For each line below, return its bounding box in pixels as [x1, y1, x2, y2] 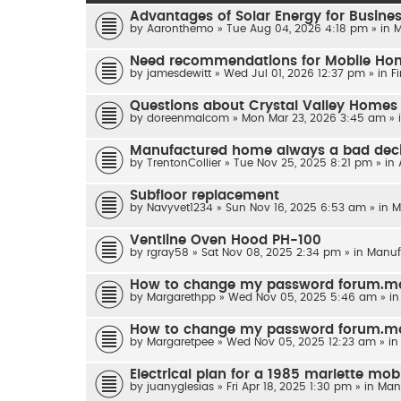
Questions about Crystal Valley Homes [130, 98, 397, 113]
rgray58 [147, 246, 189, 258]
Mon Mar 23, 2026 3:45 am [242, 112, 386, 124]
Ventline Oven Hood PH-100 [130, 233, 321, 247]
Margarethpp [147, 291, 216, 303]
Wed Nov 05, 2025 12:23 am [226, 336, 376, 347]
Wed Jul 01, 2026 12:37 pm [224, 67, 365, 79]
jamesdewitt [147, 67, 211, 79]
